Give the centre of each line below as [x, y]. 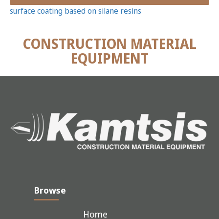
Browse [50, 190]
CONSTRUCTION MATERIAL [109, 44]
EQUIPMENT [109, 58]
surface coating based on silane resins [76, 11]
